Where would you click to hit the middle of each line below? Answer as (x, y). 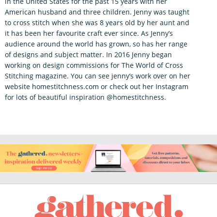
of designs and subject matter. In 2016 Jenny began (88, 55)
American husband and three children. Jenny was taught (97, 12)
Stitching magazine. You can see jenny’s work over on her (98, 76)
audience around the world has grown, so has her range (96, 44)
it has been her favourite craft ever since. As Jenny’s (89, 33)
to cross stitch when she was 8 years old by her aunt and (97, 23)
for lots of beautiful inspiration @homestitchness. (85, 97)
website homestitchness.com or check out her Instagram (97, 87)
